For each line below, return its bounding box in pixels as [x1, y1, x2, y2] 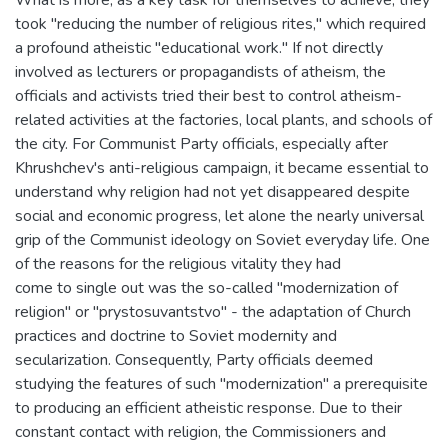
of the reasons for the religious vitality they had [15, 253, 341, 275]
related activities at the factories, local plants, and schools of [15, 109, 432, 131]
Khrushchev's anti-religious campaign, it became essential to [15, 157, 429, 179]
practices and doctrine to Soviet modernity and [15, 325, 337, 347]
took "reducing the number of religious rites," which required [15, 13, 426, 35]
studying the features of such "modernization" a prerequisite [15, 373, 428, 395]
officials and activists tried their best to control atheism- [15, 85, 402, 107]
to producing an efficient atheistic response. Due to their [15, 397, 402, 419]
